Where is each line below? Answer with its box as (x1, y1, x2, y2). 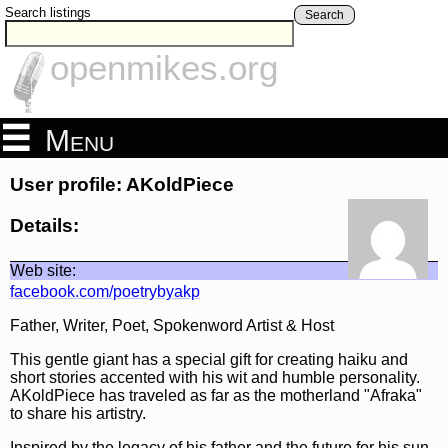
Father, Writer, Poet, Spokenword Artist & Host (10, 316, 334, 334)
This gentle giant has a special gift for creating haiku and (10, 350, 408, 368)
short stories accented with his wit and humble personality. (10, 368, 420, 386)
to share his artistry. (10, 404, 146, 422)
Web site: (10, 261, 76, 279)
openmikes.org (50, 48, 278, 88)
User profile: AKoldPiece (10, 174, 234, 196)
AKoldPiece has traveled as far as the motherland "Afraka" (10, 386, 422, 404)
